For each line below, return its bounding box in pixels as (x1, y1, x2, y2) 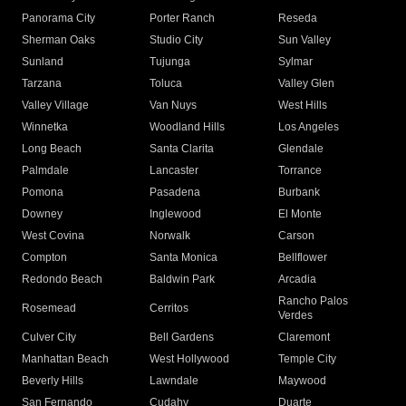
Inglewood (150, 208, 202, 221)
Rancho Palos (277, 295, 348, 308)
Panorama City (22, 12, 95, 25)
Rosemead (22, 302, 76, 315)
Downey (22, 208, 63, 221)
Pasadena (150, 186, 201, 199)
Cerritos (150, 302, 189, 315)
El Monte (277, 208, 322, 221)
